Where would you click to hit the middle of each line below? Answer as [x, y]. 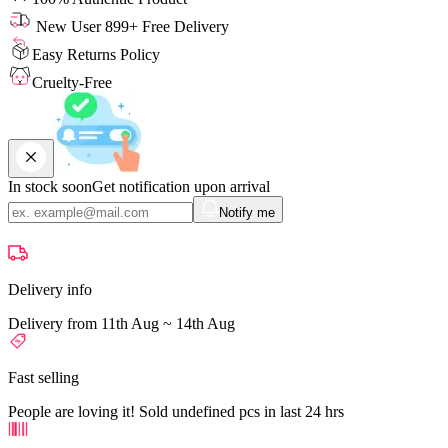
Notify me [247, 212]
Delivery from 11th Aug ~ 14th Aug [121, 323]
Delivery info [50, 289]
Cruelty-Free [72, 82]
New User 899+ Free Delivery [130, 26]
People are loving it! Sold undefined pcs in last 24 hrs [176, 411]
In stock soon [50, 186]
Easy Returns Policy [96, 54]
